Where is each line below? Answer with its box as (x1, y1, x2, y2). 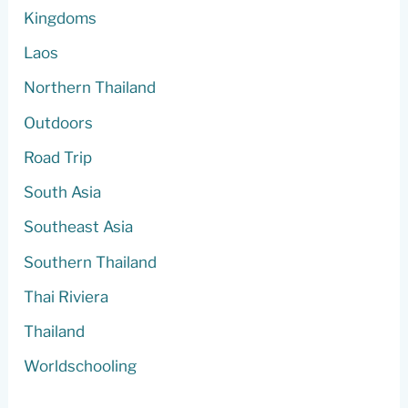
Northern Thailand (24, 78, 157, 97)
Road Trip (24, 148, 93, 167)
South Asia (24, 183, 102, 202)
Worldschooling (24, 357, 138, 376)
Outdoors (24, 113, 94, 132)
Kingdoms (24, 8, 97, 27)
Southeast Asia (24, 218, 134, 237)
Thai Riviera (24, 287, 109, 306)
